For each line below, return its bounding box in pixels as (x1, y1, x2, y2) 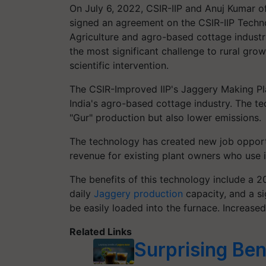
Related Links (69, 225, 132, 237)
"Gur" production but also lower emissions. (69, 111, 261, 123)
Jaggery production (94, 187, 183, 199)
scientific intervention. (69, 59, 169, 71)
